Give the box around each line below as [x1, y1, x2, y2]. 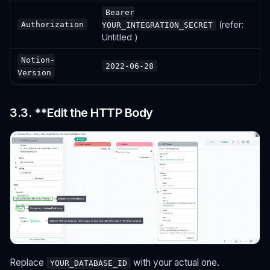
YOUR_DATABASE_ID [50, 259, 127, 268]
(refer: [216, 19, 243, 30]
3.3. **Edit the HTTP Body [10, 105, 153, 120]
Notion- [21, 55, 55, 64]
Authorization [21, 19, 84, 29]
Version [17, 67, 51, 77]
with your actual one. [131, 257, 219, 269]
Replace [10, 257, 46, 269]
